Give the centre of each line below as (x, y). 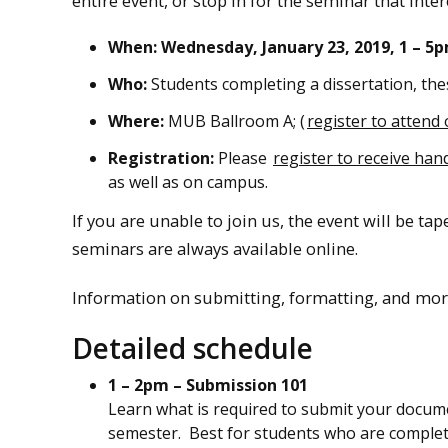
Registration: (161, 157)
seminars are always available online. (215, 249)
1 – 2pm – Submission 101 (208, 385)
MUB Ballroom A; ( (236, 120)
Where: (138, 120)
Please (242, 157)
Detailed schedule (192, 348)
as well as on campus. (188, 181)
